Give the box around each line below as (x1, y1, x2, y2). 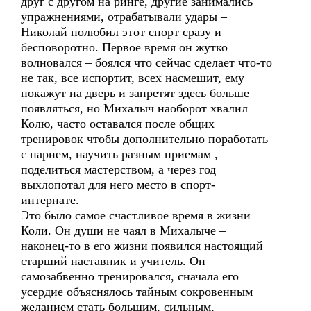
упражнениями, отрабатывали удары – (21, 10, 227, 24)
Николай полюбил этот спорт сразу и (21, 25, 221, 39)
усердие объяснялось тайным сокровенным (21, 285, 253, 299)
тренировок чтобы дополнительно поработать (21, 132, 268, 146)
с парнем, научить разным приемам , (21, 147, 218, 161)
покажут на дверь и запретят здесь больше (21, 86, 249, 100)
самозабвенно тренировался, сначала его (21, 269, 239, 283)
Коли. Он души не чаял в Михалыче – (21, 224, 226, 237)
